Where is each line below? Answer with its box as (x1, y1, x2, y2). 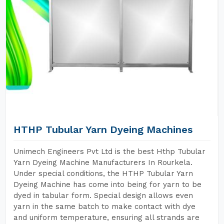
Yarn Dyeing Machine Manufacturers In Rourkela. (13, 158, 192, 167)
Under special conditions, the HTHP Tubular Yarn (13, 169, 193, 178)
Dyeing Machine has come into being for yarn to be (13, 180, 201, 189)
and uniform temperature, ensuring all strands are (13, 213, 199, 222)
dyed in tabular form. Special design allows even (13, 191, 193, 200)
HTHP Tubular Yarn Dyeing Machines (13, 123, 192, 135)
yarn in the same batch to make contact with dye (13, 202, 195, 211)
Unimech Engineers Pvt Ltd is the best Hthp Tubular (13, 147, 205, 156)
